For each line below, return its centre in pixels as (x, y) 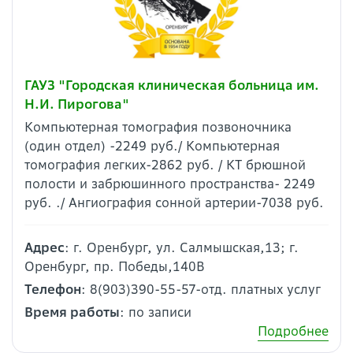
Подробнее (293, 331)
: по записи (156, 312)
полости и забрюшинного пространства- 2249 (170, 184)
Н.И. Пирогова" (77, 104)
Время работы (72, 312)
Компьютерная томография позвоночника (158, 127)
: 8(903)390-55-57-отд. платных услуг (201, 289)
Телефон (53, 289)
